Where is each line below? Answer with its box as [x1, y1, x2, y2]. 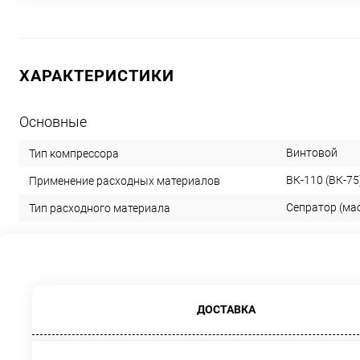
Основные [19, 113, 87, 130]
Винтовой [286, 146, 337, 159]
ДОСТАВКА [196, 303, 256, 316]
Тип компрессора [29, 146, 119, 160]
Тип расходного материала [29, 201, 170, 215]
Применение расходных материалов [29, 174, 220, 187]
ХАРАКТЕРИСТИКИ [19, 66, 174, 85]
